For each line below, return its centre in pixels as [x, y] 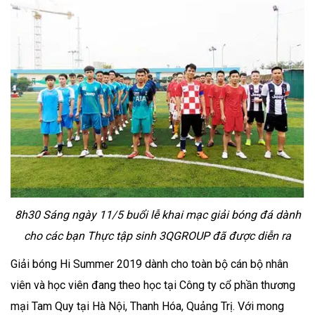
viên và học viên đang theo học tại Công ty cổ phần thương [153, 285]
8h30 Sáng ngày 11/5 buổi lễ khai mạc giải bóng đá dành [157, 214]
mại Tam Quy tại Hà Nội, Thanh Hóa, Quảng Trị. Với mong [147, 306]
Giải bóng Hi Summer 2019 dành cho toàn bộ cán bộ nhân [149, 264]
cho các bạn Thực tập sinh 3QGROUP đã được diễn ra [157, 236]
